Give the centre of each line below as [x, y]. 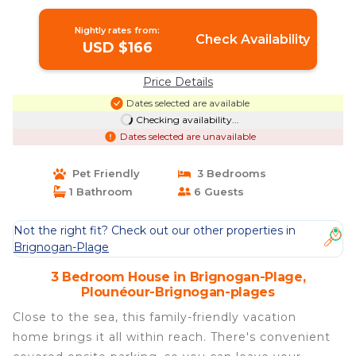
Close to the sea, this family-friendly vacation [155, 317]
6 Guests [217, 191]
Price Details [178, 82]
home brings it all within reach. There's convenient [172, 337]
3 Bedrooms [228, 174]
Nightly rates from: [118, 30]
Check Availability [252, 39]
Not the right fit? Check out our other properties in [155, 230]
